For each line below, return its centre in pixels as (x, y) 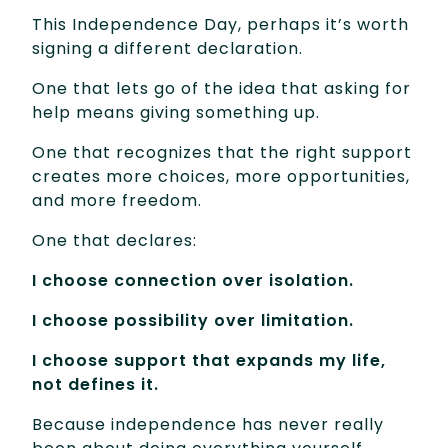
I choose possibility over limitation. (193, 320)
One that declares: (114, 240)
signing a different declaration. (167, 48)
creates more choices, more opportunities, (221, 176)
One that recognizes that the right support (222, 152)
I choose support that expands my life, (209, 360)
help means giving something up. (176, 112)
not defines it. (95, 384)
